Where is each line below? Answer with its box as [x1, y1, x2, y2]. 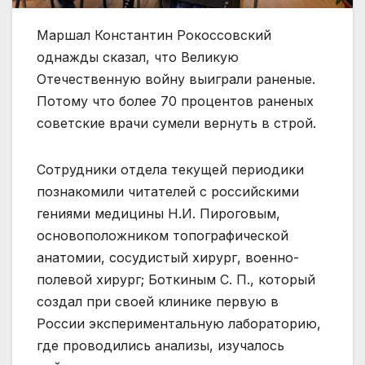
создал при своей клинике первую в [37, 292, 279, 310]
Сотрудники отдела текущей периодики [37, 161, 304, 178]
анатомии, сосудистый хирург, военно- [37, 248, 299, 266]
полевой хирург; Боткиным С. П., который [37, 270, 315, 288]
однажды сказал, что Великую [37, 48, 239, 65]
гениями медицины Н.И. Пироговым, [37, 204, 280, 222]
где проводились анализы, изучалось [37, 336, 284, 354]
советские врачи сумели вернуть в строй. [37, 114, 316, 131]
